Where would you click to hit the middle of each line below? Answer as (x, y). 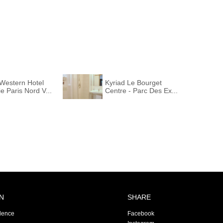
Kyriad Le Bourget (133, 82)
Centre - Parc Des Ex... (141, 90)
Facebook (141, 213)
